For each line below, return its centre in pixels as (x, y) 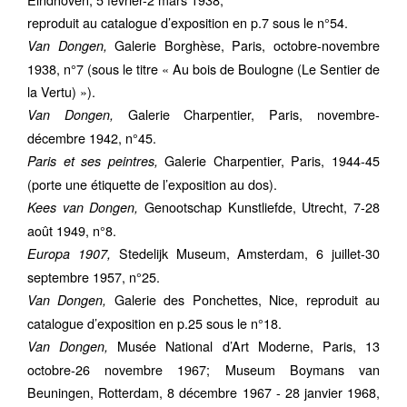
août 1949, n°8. (72, 231)
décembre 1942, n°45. (92, 138)
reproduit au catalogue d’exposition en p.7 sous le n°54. (188, 23)
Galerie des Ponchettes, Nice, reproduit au (247, 300)
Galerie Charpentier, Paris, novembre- (247, 114)
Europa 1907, (69, 254)
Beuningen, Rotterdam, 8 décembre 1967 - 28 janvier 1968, (203, 392)
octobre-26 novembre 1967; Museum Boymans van (203, 370)
